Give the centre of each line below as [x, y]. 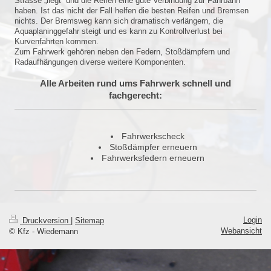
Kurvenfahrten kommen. [57, 41]
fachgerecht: [135, 95]
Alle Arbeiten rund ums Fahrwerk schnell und [135, 83]
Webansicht [241, 231]
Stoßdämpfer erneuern [153, 147]
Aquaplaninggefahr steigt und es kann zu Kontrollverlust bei [119, 31]
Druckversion [45, 220]
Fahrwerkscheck [153, 136]
